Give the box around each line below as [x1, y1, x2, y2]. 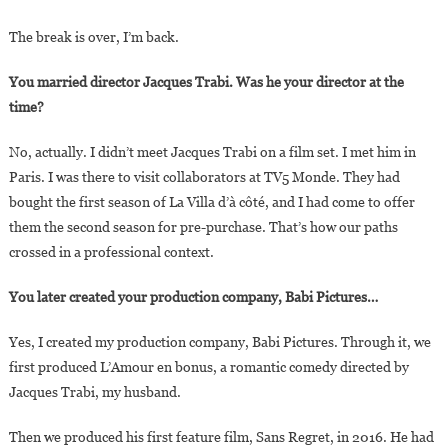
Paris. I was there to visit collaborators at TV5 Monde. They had [8, 169, 400, 186]
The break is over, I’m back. [8, 29, 179, 46]
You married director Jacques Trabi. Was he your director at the [8, 74, 404, 91]
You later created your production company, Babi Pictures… [8, 289, 378, 306]
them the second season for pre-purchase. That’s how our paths [8, 219, 398, 236]
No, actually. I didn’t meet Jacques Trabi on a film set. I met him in [8, 144, 416, 161]
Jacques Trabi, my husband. [8, 384, 181, 401]
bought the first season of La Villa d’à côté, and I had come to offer [8, 194, 415, 211]
